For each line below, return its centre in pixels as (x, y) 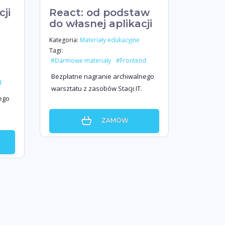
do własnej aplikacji (100, 24)
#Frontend (131, 61)
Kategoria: (64, 40)
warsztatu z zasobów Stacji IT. (96, 88)
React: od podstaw (99, 13)
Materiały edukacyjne (109, 40)
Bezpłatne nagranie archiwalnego (102, 76)
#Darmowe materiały (81, 61)
